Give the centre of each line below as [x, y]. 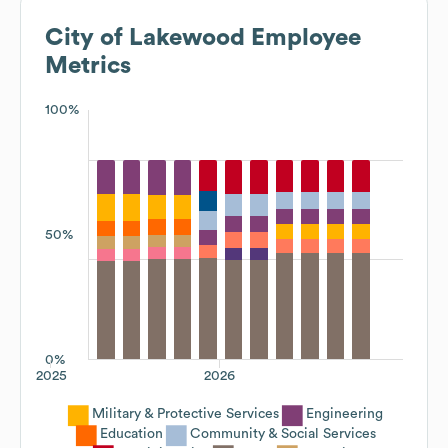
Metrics [88, 65]
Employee [303, 37]
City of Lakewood [145, 37]
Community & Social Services [282, 433]
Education [131, 433]
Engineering [344, 413]
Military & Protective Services [185, 413]
